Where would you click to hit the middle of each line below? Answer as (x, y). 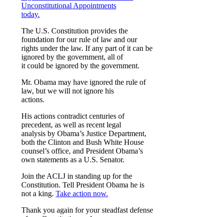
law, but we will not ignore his (68, 91)
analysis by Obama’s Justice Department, (84, 133)
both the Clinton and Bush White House (83, 142)
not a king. (39, 193)
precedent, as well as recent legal (71, 124)
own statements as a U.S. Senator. (73, 159)
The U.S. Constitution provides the (75, 31)
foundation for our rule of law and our (79, 39)
